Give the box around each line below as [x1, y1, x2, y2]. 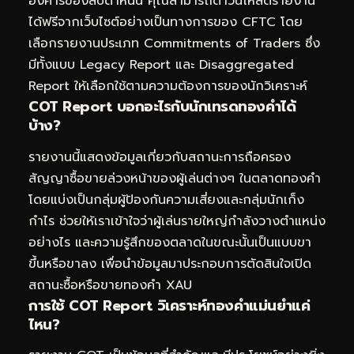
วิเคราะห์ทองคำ [156, 294, 249, 317]
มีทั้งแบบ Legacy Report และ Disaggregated [28, 55, 294, 75]
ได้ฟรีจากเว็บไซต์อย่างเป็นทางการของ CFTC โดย [28, 13, 303, 32]
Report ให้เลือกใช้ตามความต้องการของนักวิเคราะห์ [28, 77, 307, 96]
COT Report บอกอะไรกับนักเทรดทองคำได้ [28, 96, 296, 119]
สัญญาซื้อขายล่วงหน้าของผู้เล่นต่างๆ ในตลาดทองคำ [28, 168, 321, 188]
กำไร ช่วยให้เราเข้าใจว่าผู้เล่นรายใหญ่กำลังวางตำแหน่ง [28, 211, 326, 231]
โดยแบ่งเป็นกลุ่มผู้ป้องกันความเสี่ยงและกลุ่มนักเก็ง [28, 190, 304, 209]
